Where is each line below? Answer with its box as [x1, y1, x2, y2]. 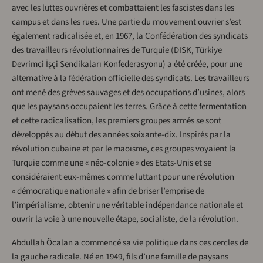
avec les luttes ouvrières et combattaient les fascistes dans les [12, 2, 234, 15]
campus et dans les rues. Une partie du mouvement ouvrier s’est [12, 16, 241, 29]
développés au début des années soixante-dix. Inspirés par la [12, 129, 231, 141]
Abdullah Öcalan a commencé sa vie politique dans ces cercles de [12, 237, 248, 249]
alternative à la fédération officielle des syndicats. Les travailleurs [12, 72, 249, 85]
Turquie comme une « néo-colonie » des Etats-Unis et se [12, 157, 211, 170]
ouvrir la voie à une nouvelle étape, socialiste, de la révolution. [12, 213, 238, 226]
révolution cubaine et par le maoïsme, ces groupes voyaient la [12, 143, 236, 156]
